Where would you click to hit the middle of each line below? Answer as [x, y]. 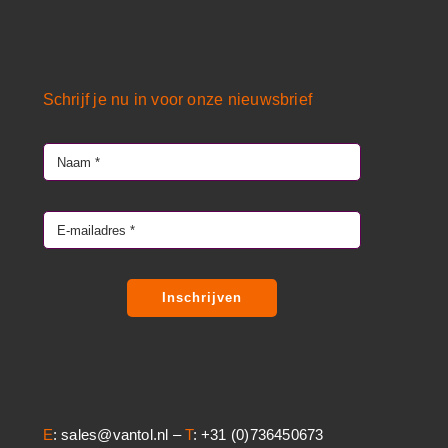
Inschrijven [201, 297]
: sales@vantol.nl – [119, 434]
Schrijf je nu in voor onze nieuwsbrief [177, 99]
